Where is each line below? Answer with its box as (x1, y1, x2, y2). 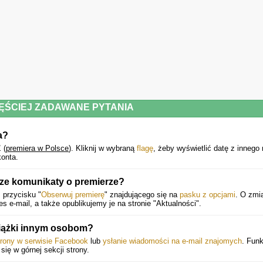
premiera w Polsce (6, 144, 69, 153)
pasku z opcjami (180, 190, 235, 199)
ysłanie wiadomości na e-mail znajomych (103, 237, 242, 245)
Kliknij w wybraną (76, 144, 137, 153)
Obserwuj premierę (41, 190, 104, 199)
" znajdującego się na (104, 190, 180, 199)
